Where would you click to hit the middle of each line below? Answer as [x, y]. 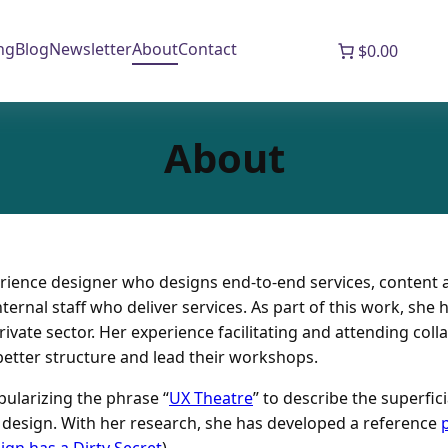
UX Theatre [211, 397]
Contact [208, 48]
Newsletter [91, 48]
